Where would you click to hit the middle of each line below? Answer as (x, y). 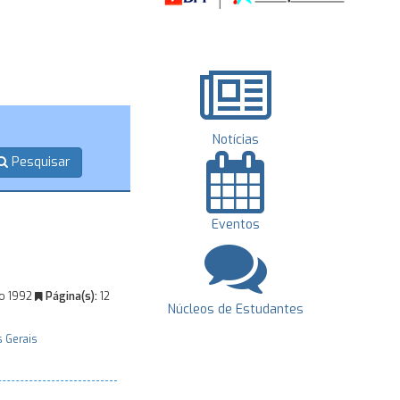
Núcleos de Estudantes (235, 309)
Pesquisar (39, 162)
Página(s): (70, 296)
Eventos (235, 225)
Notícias (235, 140)
